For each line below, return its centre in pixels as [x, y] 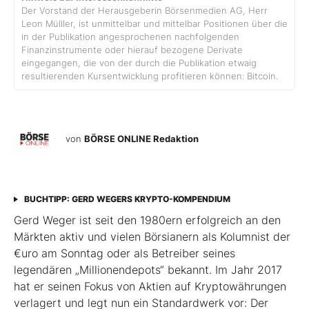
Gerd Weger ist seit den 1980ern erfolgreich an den [147, 220]
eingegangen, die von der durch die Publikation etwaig [139, 63]
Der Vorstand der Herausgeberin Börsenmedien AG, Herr [144, 11]
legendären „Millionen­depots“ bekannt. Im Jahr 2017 [148, 270]
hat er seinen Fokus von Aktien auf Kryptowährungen [150, 287]
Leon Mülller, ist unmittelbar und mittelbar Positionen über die [154, 24]
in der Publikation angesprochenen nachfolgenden [130, 37]
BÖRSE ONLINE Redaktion [141, 138]
